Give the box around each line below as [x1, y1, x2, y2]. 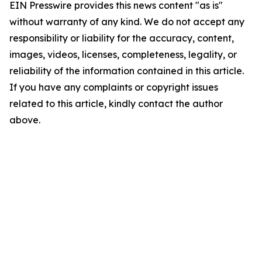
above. [9, 114, 40, 126]
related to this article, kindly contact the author [9, 98, 223, 109]
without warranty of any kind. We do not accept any [9, 16, 244, 27]
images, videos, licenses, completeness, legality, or [9, 49, 237, 60]
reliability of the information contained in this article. [9, 65, 244, 77]
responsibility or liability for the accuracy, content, [9, 32, 234, 44]
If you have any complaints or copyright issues [9, 81, 218, 93]
